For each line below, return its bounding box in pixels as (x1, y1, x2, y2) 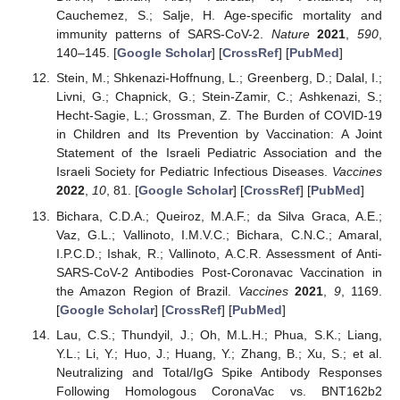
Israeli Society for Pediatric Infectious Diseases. (55, 164, 332, 179)
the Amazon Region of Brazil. (55, 283, 238, 298)
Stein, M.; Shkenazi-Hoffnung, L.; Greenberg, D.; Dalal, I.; (55, 71, 382, 86)
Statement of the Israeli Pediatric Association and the (55, 146, 382, 161)
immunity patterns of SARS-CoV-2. (55, 27, 271, 42)
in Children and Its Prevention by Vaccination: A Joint (55, 127, 382, 142)
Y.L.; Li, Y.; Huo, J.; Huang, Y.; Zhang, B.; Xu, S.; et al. (55, 346, 382, 361)
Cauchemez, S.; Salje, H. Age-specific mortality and (55, 8, 382, 23)
